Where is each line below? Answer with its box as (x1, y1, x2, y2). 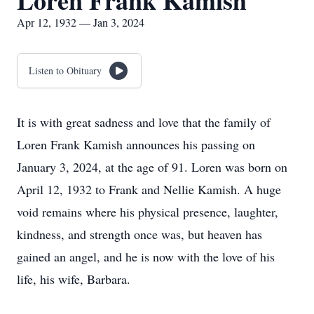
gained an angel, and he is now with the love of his (17, 248, 275, 265)
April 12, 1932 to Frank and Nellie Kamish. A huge (17, 181, 281, 198)
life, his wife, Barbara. (17, 271, 130, 287)
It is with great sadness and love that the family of (17, 114, 271, 130)
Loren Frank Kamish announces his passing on (17, 136, 255, 153)
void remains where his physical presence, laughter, (17, 203, 278, 220)
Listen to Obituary (29, 64, 102, 77)
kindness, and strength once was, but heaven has (17, 226, 262, 243)
